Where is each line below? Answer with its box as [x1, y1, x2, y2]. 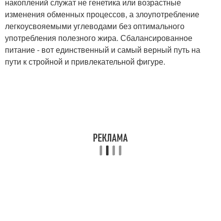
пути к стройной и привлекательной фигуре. [5, 56, 165, 68]
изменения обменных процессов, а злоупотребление [5, 8, 199, 20]
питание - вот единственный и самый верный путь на [5, 44, 200, 56]
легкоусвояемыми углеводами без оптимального [5, 20, 184, 32]
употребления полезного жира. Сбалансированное [5, 32, 192, 44]
